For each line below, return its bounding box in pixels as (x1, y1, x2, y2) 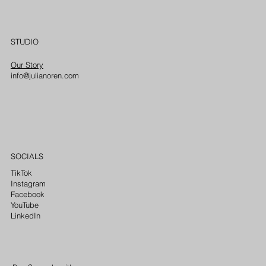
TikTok (11, 168, 32, 178)
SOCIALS (10, 151, 43, 161)
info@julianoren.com (10, 70, 79, 80)
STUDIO (10, 37, 39, 47)
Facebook (11, 189, 45, 199)
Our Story (10, 59, 43, 69)
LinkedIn (11, 211, 40, 221)
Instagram (11, 179, 46, 189)
